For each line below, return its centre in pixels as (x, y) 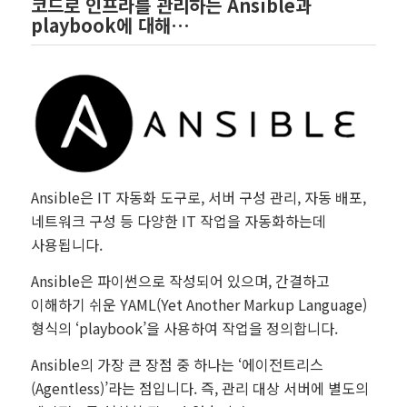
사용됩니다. (66, 245)
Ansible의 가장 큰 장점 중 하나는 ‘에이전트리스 (177, 364)
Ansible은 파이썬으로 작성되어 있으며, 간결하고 (180, 281)
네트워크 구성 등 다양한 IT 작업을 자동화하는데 (178, 221)
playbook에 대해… (110, 25)
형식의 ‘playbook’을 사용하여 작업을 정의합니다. (184, 328)
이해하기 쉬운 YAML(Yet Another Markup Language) (199, 305)
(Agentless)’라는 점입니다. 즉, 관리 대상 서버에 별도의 (199, 387)
